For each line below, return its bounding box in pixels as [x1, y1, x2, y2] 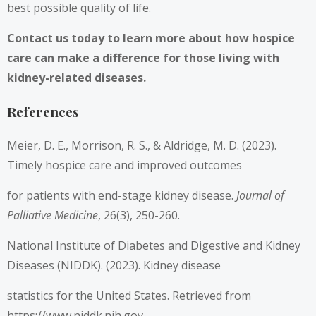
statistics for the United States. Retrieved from [7, 288, 251, 304]
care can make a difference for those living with [7, 49, 279, 66]
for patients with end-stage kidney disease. [7, 188, 236, 204]
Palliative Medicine [7, 207, 98, 224]
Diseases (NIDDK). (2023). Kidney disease [7, 257, 221, 274]
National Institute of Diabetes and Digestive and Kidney [7, 238, 300, 254]
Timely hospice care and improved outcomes [7, 157, 242, 174]
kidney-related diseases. [7, 69, 146, 85]
